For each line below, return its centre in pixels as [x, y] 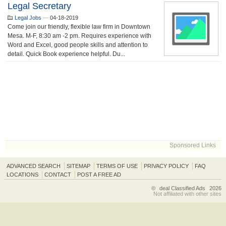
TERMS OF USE [117, 166]
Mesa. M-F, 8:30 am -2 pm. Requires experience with [79, 36]
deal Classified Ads [182, 188]
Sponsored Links [193, 145]
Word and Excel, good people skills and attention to [78, 45]
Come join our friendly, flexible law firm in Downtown [79, 27]
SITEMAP [78, 166]
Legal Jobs [28, 18]
